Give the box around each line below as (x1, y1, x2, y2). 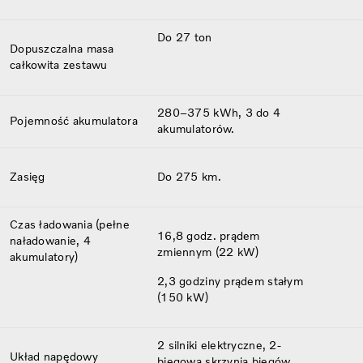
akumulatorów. (157, 122, 235, 136)
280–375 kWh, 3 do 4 (157, 105, 281, 120)
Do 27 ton (157, 30, 212, 45)
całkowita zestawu (10, 58, 112, 72)
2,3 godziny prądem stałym (157, 274, 303, 288)
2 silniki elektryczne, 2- (157, 338, 281, 352)
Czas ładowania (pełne (10, 217, 130, 232)
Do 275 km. (157, 169, 221, 184)
